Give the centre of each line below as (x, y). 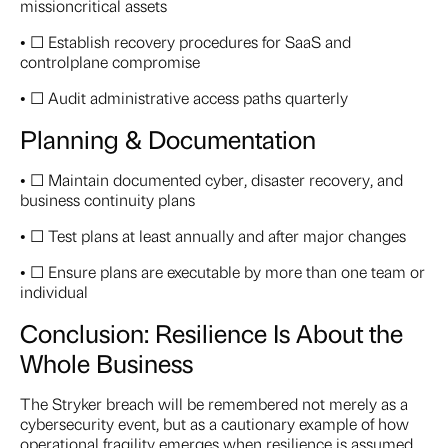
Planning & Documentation (168, 139)
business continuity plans (107, 200)
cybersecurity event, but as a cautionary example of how (214, 424)
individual (54, 292)
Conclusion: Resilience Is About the (211, 333)
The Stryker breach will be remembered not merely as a (214, 404)
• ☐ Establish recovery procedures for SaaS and (185, 42)
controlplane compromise (110, 62)
